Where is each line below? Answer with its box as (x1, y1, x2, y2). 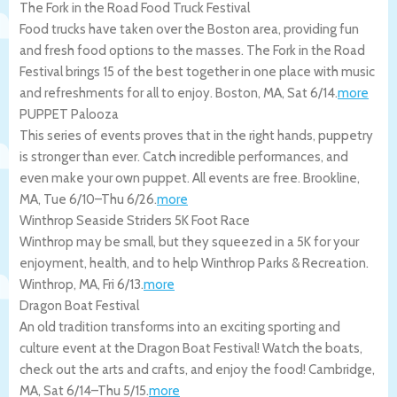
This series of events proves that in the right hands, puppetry (19, 127, 373, 144)
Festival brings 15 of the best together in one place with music (19, 63, 375, 80)
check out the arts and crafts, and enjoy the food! (19, 361, 308, 378)
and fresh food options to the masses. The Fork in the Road (19, 42, 365, 58)
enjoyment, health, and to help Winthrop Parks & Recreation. (19, 254, 369, 271)
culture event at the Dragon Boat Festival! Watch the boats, (19, 339, 362, 356)
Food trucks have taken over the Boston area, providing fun (19, 20, 359, 37)
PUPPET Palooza (19, 105, 119, 122)
